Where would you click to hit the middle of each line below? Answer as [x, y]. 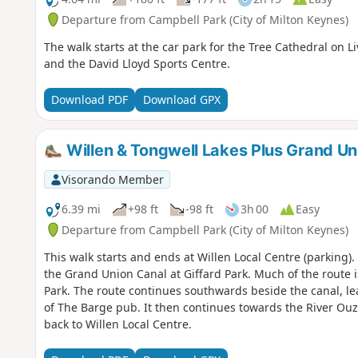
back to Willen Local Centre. [117, 324]
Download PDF [89, 100]
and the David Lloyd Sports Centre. [137, 63]
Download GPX [181, 100]
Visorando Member [112, 179]
